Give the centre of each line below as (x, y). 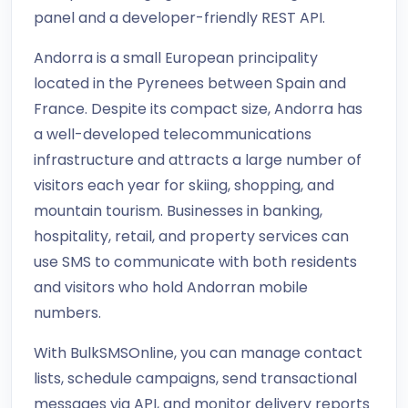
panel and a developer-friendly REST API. (179, 18)
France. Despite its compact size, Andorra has (198, 109)
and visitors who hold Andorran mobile (171, 287)
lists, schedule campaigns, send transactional (195, 378)
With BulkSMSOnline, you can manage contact (198, 353)
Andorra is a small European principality (176, 58)
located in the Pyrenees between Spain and (190, 83)
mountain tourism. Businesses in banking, (178, 211)
